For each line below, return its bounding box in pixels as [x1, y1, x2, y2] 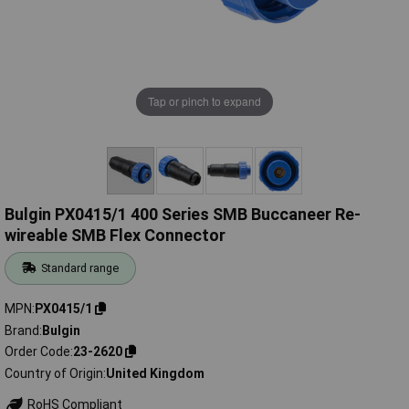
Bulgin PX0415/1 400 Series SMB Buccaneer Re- [5, 204, 361, 225]
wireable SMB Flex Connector [5, 225, 225, 246]
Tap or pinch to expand [148, 93, 261, 110]
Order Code [5, 344, 70, 360]
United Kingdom [106, 365, 204, 381]
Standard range [41, 261, 120, 276]
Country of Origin [5, 365, 103, 381]
